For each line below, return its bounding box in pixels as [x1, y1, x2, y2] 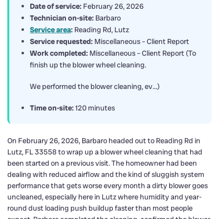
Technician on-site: [30, 13, 94, 23]
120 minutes [74, 103, 115, 113]
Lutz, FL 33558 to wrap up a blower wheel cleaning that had [7, 147, 202, 157]
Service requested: [30, 36, 93, 46]
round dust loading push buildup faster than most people [7, 203, 193, 213]
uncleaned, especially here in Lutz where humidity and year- [7, 192, 202, 202]
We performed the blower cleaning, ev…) [30, 81, 160, 91]
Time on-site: [30, 103, 74, 113]
